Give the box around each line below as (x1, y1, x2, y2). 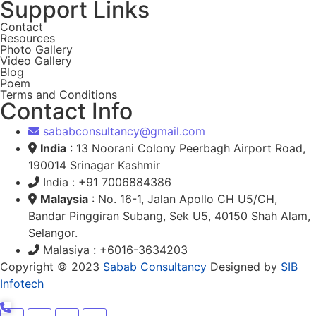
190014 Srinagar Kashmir (28, 158, 160, 172)
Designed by (207, 260, 281, 274)
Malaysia (40, 192, 88, 206)
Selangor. (28, 226, 78, 240)
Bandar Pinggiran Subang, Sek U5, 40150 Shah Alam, (28, 209, 310, 223)
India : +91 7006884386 (43, 175, 171, 189)
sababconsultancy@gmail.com (43, 124, 205, 138)
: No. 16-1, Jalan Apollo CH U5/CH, (88, 192, 277, 206)
